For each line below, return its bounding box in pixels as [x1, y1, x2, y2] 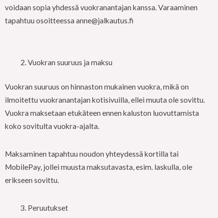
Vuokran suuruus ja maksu [27, 57, 112, 67]
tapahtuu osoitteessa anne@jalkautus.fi [5, 16, 133, 25]
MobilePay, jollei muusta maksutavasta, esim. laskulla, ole [5, 162, 194, 171]
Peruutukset [27, 203, 68, 212]
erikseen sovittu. [5, 175, 59, 184]
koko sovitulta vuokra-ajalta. [5, 121, 99, 130]
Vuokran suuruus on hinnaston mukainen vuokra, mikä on [5, 82, 189, 91]
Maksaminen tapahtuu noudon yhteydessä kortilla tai [5, 149, 179, 158]
